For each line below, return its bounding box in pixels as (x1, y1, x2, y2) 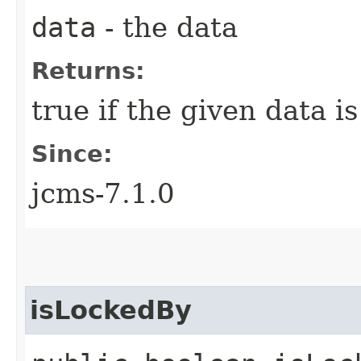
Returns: (31, 56, 145, 85)
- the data (96, 10, 238, 44)
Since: (31, 139, 113, 168)
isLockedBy (30, 295, 192, 325)
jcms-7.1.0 (31, 176, 175, 210)
